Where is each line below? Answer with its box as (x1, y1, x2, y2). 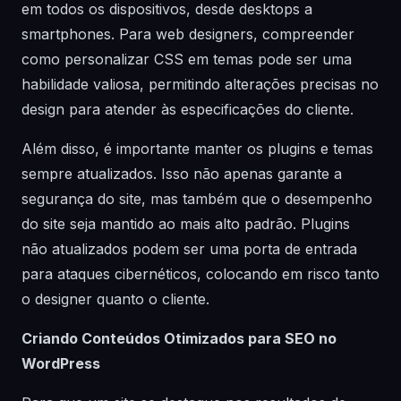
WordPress (21, 354, 100, 372)
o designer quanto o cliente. (21, 290, 209, 308)
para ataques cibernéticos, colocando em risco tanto (21, 265, 380, 283)
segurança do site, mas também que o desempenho (21, 190, 372, 208)
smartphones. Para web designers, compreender (21, 25, 354, 43)
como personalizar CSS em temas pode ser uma (21, 50, 352, 68)
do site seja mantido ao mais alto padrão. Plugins (21, 215, 350, 233)
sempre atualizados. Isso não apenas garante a (21, 165, 342, 183)
